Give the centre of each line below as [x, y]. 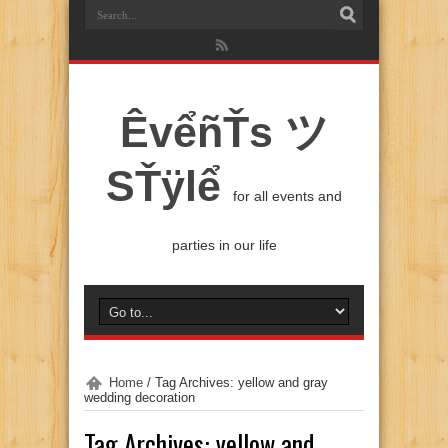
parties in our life [224, 245]
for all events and [287, 196]
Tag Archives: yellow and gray [241, 382]
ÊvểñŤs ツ [224, 132]
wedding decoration [139, 397]
